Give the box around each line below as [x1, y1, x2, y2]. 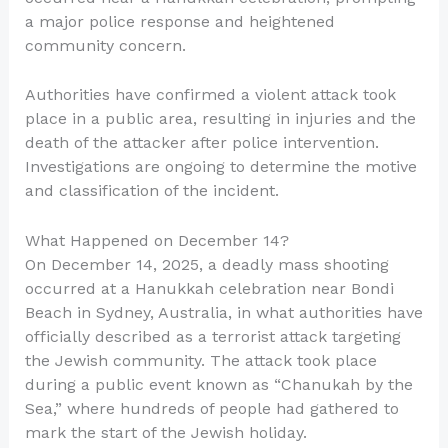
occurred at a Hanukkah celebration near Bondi [24, 278, 394, 298]
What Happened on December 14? [24, 230, 289, 250]
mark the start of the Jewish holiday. [24, 422, 307, 442]
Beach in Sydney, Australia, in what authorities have [24, 302, 423, 322]
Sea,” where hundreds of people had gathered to [24, 398, 399, 418]
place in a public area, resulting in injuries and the [24, 109, 416, 129]
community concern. [24, 35, 186, 55]
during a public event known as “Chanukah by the [24, 374, 413, 394]
